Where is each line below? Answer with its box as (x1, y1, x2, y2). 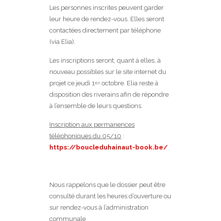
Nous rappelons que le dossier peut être (49, 181, 165, 189)
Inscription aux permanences (49, 121, 135, 129)
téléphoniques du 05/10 (49, 132, 121, 140)
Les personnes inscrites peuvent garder (49, 4, 164, 12)
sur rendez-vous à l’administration (49, 204, 148, 212)
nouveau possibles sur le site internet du (49, 68, 166, 76)
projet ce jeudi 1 (49, 79, 95, 87)
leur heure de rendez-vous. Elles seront (49, 15, 164, 23)
